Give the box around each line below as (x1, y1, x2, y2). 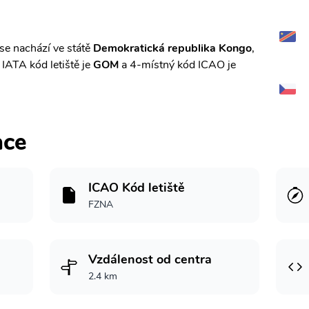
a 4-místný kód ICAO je (119, 57, 236, 72)
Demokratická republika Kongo (93, 41, 252, 56)
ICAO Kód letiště (88, 179, 185, 196)
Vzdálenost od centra (88, 251, 212, 268)
